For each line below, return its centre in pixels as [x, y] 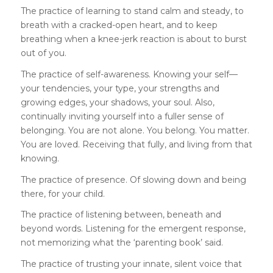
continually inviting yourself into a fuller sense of [122, 116]
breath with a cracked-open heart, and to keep [119, 25]
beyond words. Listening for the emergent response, [133, 229]
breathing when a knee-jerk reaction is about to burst [133, 39]
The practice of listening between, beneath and [121, 215]
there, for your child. [62, 193]
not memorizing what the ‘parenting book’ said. [122, 243]
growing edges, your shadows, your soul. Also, [117, 102]
